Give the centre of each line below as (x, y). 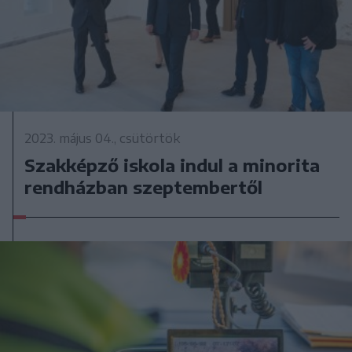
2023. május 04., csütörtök (103, 139)
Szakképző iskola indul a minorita (172, 165)
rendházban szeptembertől (144, 187)
